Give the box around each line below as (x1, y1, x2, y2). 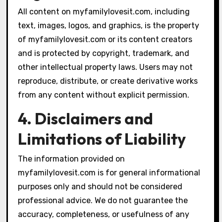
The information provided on (17, 154, 125, 164)
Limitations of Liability (17, 128, 186, 149)
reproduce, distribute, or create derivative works (17, 76, 198, 86)
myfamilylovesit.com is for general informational (17, 168, 200, 178)
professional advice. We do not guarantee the (17, 196, 188, 206)
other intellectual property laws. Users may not (17, 62, 193, 72)
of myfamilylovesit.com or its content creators (17, 34, 192, 44)
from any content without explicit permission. (17, 90, 189, 100)
